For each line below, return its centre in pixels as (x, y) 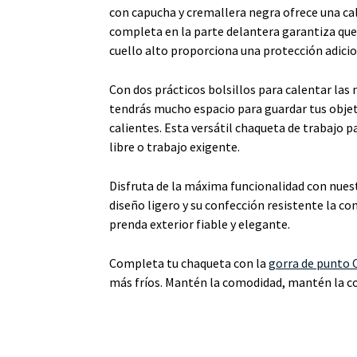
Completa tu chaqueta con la (189, 263)
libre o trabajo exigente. (175, 146)
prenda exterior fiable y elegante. (200, 224)
